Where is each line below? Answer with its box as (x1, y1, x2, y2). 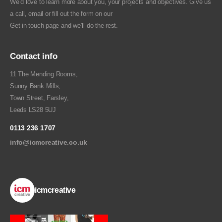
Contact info (10, 51, 57, 61)
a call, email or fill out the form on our (10, 10, 112, 17)
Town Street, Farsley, (10, 94, 69, 102)
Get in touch (10, 22, 44, 29)
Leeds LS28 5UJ (10, 106, 56, 113)
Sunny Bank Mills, (10, 82, 61, 90)
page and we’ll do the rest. (44, 22, 118, 29)
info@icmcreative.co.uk (10, 138, 88, 146)
